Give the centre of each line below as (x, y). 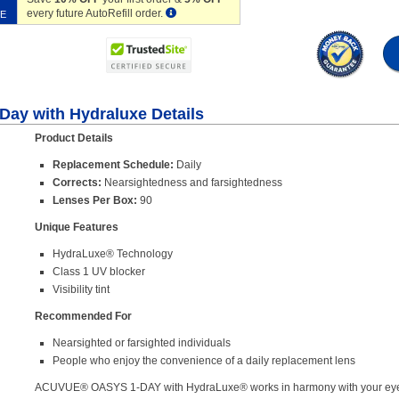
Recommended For (83, 317)
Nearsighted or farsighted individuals (142, 343)
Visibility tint (81, 290)
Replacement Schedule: (113, 165)
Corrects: (77, 183)
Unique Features (77, 228)
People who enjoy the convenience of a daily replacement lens (204, 361)
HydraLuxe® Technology (113, 254)
